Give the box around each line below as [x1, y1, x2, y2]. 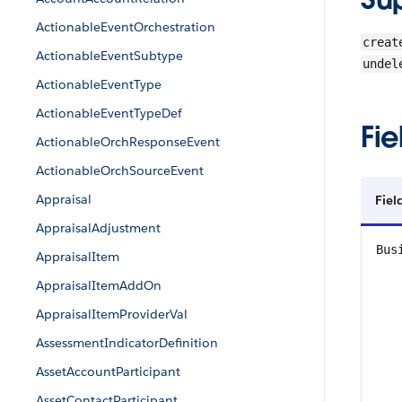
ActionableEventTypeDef [36, 105, 182, 121]
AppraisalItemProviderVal [36, 306, 188, 322]
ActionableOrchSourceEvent [36, 162, 204, 179]
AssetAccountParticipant [36, 363, 180, 380]
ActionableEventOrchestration [36, 19, 215, 35]
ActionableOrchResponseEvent [36, 134, 220, 150]
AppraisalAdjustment [36, 220, 161, 236]
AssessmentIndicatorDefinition [36, 335, 218, 351]
